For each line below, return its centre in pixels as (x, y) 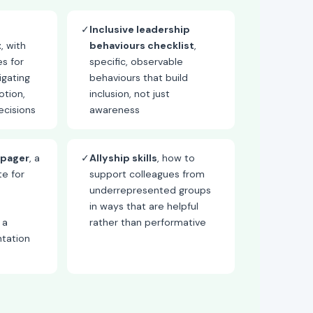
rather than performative (148, 222)
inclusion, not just (130, 94)
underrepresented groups (150, 190)
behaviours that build (139, 78)
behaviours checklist (142, 45)
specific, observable (136, 61)
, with (14, 45)
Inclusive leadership (140, 29)
